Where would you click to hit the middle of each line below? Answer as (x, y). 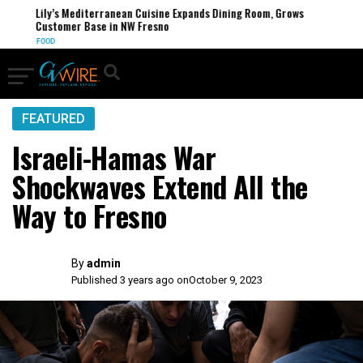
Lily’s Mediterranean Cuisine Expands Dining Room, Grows (164, 13)
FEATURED (53, 119)
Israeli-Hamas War (114, 157)
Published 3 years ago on (130, 280)
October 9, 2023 (226, 280)
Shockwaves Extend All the (160, 186)
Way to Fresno (90, 216)
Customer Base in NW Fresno (96, 26)
